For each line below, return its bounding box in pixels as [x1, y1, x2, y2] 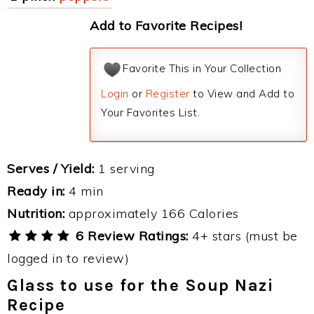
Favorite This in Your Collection [123, 62, 281, 76]
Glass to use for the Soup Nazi [7, 275, 273, 295]
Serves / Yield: [7, 161, 95, 177]
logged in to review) [7, 250, 129, 266]
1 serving [94, 161, 155, 177]
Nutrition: [7, 205, 64, 221]
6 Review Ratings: [71, 228, 189, 244]
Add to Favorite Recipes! [90, 18, 242, 34]
